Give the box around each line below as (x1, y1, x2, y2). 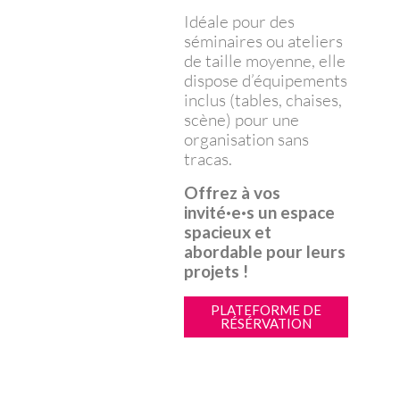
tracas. (183, 147, 232, 170)
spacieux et (183, 221, 271, 242)
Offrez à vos (183, 181, 280, 203)
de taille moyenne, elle (183, 49, 346, 71)
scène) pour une (183, 108, 299, 130)
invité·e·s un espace (183, 201, 335, 222)
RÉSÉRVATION (220, 314, 312, 331)
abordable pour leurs (183, 240, 346, 262)
